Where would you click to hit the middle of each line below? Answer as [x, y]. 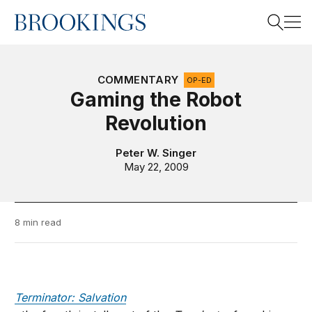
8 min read [38, 222]
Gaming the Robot [156, 100]
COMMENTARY [138, 80]
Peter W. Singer [156, 153]
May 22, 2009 [156, 167]
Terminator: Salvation [71, 297]
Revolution [156, 123]
